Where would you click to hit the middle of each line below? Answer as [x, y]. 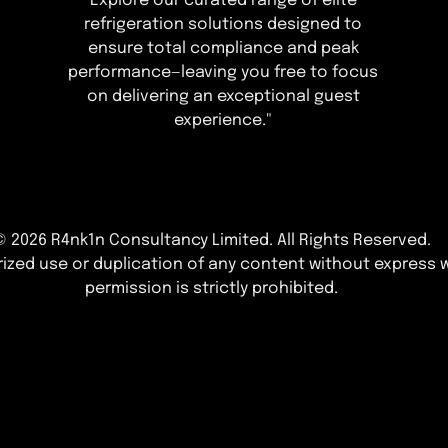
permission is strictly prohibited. [212, 289]
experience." [223, 121]
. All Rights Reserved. [349, 241]
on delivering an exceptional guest [223, 97]
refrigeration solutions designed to [223, 25]
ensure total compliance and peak [223, 49]
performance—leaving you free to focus [223, 73]
